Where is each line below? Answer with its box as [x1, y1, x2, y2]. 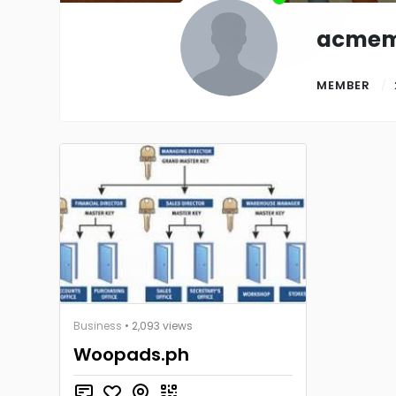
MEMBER [316, 78, 374, 93]
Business [73, 318, 122, 333]
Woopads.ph [73, 342, 189, 367]
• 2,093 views [122, 318, 193, 333]
